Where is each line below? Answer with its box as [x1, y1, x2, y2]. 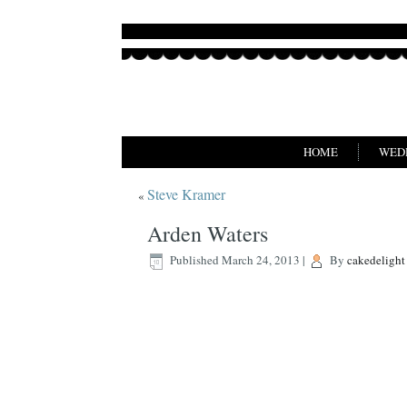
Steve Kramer [147, 184, 226, 203]
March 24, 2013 [222, 252, 301, 268]
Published [170, 252, 220, 268]
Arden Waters [147, 219, 269, 248]
